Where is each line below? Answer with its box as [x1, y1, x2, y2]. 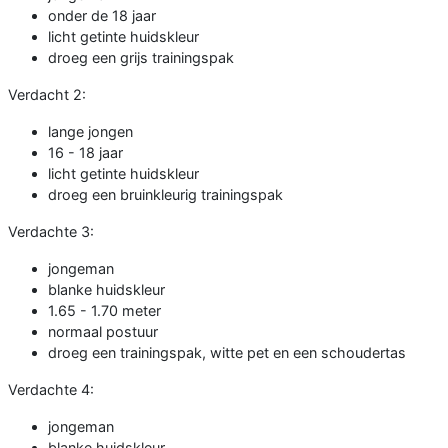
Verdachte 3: [8, 223, 94, 241]
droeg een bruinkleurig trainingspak [48, 186, 283, 204]
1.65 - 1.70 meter [48, 302, 161, 320]
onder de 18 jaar [48, 7, 156, 25]
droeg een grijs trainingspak [48, 49, 234, 67]
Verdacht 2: [8, 86, 86, 104]
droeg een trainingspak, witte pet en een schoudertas [48, 344, 406, 362]
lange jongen [48, 123, 133, 141]
